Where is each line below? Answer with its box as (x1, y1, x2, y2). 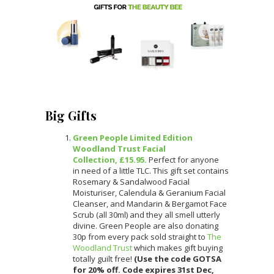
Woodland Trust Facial (73, 143, 166, 154)
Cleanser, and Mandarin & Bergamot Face (73, 198, 227, 209)
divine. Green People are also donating (73, 220, 218, 231)
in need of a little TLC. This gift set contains (73, 165, 229, 176)
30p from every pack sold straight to (73, 231, 207, 242)
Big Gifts (45, 106, 97, 124)
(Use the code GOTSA (134, 253, 221, 264)
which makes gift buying (132, 242, 223, 253)
